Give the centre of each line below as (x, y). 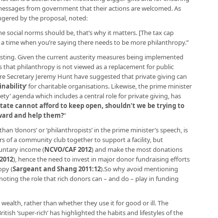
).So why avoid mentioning (139, 169)
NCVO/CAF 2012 (68, 149)
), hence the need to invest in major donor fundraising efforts (101, 159)
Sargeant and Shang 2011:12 (57, 169)
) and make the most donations (137, 149)
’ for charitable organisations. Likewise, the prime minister (109, 86)
